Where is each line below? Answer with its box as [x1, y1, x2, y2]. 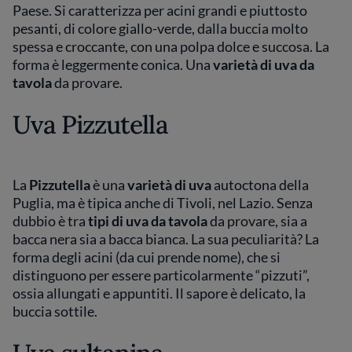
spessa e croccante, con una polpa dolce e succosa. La [13, 38, 329, 55]
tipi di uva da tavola [88, 212, 207, 229]
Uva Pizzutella [13, 108, 174, 141]
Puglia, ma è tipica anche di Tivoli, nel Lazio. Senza [13, 194, 313, 211]
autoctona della [211, 176, 309, 193]
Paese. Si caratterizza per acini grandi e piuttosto [13, 2, 307, 19]
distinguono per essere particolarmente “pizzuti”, [13, 266, 310, 284]
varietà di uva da [213, 56, 314, 73]
